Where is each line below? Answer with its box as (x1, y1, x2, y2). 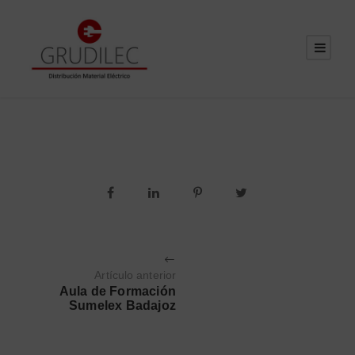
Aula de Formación (59, 284, 177, 298)
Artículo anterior (94, 268, 177, 281)
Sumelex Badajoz (69, 298, 177, 312)
